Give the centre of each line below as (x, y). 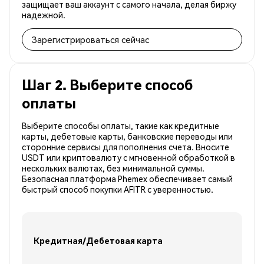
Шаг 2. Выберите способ (107, 85)
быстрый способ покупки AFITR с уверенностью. (118, 189)
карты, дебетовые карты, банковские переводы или (127, 136)
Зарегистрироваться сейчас (90, 40)
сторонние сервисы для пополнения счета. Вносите (126, 147)
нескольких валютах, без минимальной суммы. (113, 168)
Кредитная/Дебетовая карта (98, 240)
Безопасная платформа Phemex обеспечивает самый (127, 179)
